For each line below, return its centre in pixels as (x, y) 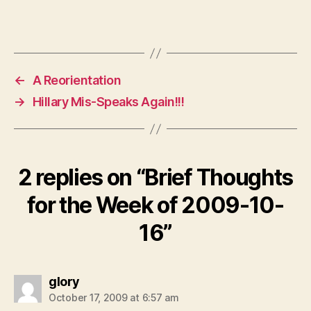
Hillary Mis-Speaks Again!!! (108, 102)
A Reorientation (77, 80)
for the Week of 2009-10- (155, 205)
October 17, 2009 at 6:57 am (114, 297)
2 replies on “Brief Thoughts (155, 177)
